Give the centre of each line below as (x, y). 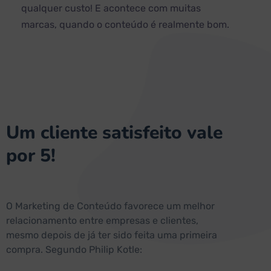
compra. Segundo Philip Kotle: (74, 250)
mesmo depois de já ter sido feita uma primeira (112, 235)
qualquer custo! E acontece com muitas (111, 8)
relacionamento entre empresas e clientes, (102, 221)
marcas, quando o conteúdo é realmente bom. (125, 25)
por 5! (31, 156)
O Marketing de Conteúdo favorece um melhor (110, 206)
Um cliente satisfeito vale (114, 133)
